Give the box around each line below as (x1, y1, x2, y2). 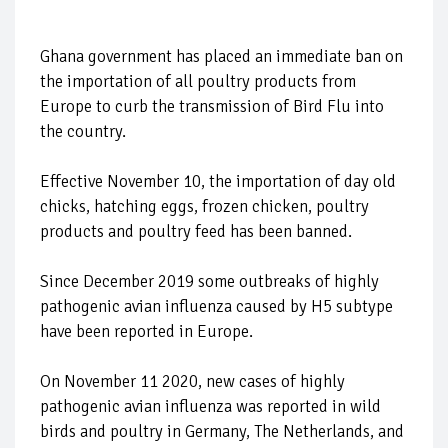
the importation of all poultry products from (40, 71, 356, 92)
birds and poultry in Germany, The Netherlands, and (40, 421, 404, 442)
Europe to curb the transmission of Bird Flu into (40, 96, 384, 117)
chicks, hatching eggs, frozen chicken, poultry (40, 196, 369, 217)
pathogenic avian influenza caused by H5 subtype (40, 296, 393, 317)
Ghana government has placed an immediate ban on (40, 46, 403, 67)
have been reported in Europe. (40, 321, 253, 342)
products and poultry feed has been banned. (40, 221, 352, 242)
